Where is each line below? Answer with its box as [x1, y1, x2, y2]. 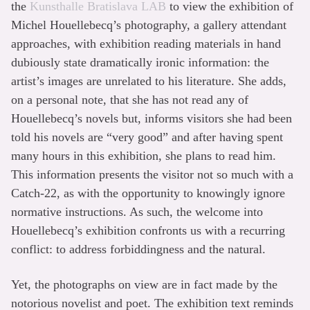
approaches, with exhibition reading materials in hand [11, 36, 281, 51]
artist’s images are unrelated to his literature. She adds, [11, 73, 286, 88]
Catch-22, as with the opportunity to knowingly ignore [11, 185, 285, 200]
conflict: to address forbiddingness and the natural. [11, 241, 266, 256]
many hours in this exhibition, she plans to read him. [11, 148, 276, 163]
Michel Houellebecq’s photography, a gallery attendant [11, 17, 286, 32]
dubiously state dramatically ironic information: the [11, 55, 269, 69]
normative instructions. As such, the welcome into [11, 204, 263, 219]
